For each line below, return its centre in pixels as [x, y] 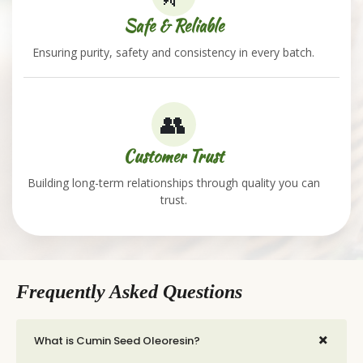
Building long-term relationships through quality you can [173, 183]
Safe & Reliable [173, 26]
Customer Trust [173, 156]
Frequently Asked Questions [129, 292]
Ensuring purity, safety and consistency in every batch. [173, 53]
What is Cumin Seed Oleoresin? [117, 341]
